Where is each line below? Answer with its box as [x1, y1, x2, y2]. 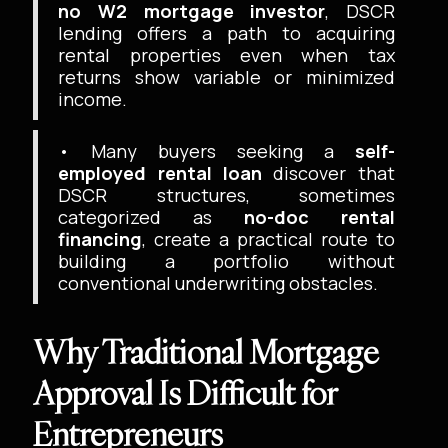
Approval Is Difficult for [33, 372, 338, 414]
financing [58, 227, 143, 251]
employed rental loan [58, 161, 262, 185]
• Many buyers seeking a [58, 139, 355, 163]
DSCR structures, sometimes [58, 183, 395, 207]
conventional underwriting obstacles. [58, 271, 379, 295]
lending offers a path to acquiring [58, 21, 395, 45]
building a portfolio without [58, 249, 395, 273]
